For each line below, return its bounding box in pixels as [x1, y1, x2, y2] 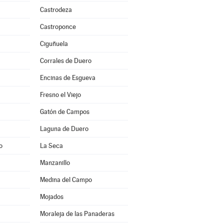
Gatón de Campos [39, 108, 89, 115]
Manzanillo [39, 159, 70, 166]
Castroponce [39, 23, 76, 30]
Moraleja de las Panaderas [39, 210, 114, 217]
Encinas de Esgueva [39, 74, 95, 81]
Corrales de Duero [39, 57, 91, 64]
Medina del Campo [39, 176, 92, 183]
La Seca [39, 142, 63, 149]
